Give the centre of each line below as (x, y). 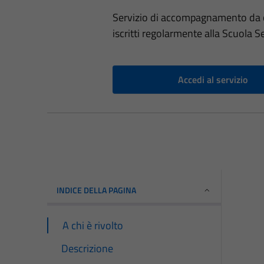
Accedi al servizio (212, 80)
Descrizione (87, 249)
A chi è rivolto (93, 226)
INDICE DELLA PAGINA (96, 190)
